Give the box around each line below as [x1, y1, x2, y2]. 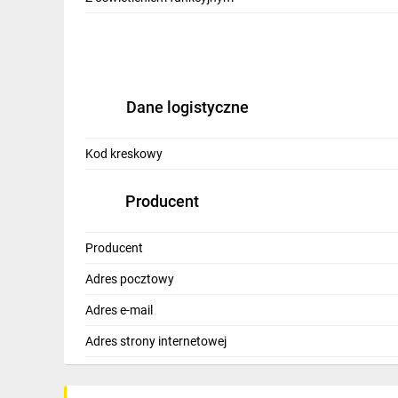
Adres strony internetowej [85, 333, 227, 348]
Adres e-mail [85, 302, 153, 317]
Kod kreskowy [85, 147, 163, 162]
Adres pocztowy [85, 271, 174, 286]
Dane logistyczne [126, 98, 249, 117]
